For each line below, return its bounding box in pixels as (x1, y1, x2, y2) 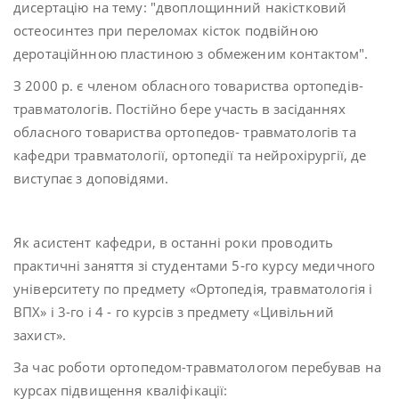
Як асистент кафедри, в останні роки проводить (13, 233, 334, 251)
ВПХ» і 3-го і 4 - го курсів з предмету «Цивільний (13, 303, 334, 321)
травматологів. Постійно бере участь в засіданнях (13, 100, 346, 118)
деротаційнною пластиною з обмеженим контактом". (13, 45, 369, 62)
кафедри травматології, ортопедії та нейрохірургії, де (13, 146, 367, 164)
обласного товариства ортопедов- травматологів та (13, 123, 356, 141)
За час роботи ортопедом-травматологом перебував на (13, 358, 382, 376)
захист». (13, 326, 67, 344)
